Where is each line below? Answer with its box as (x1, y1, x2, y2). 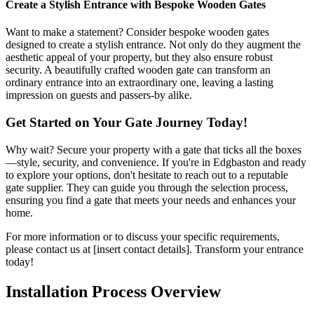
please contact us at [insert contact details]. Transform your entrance (6, 243, 303, 255)
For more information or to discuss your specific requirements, (6, 230, 280, 243)
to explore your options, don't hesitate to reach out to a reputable (6, 168, 288, 181)
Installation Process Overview (6, 282, 221, 301)
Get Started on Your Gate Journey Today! (6, 114, 247, 130)
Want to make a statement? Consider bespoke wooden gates (6, 26, 269, 39)
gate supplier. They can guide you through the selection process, (6, 181, 288, 193)
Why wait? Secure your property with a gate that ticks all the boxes (6, 143, 301, 156)
